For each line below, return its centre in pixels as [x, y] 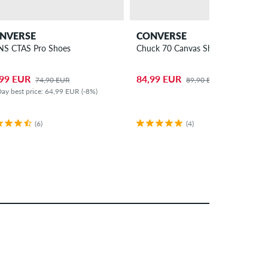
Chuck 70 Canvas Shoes [181, 48]
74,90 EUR [52, 80]
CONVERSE [162, 35]
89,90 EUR [204, 80]
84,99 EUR [159, 78]
